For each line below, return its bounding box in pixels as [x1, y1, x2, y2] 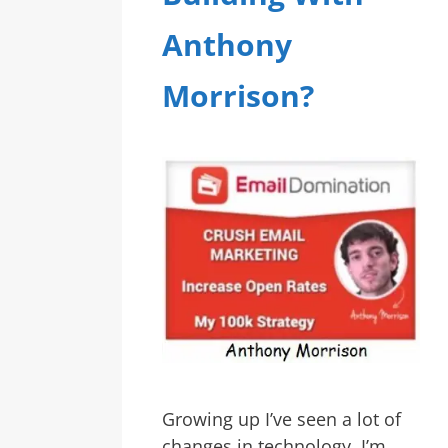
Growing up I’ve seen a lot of [162, 406, 401, 431]
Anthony [162, 24, 292, 65]
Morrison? [162, 75, 314, 116]
